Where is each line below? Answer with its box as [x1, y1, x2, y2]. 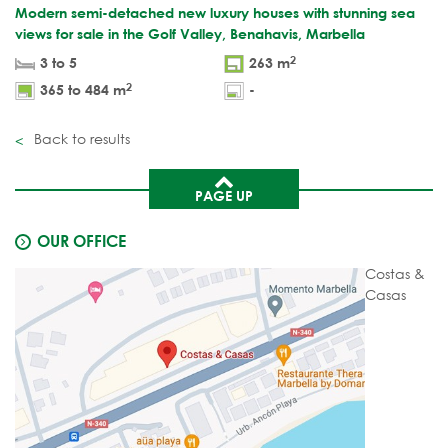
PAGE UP [195, 187, 253, 205]
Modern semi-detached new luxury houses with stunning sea [15, 4, 415, 22]
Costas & [365, 264, 425, 284]
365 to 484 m [40, 81, 126, 99]
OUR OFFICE [37, 231, 126, 251]
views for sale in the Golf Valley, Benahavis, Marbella [15, 25, 365, 43]
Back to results [30, 129, 130, 149]
